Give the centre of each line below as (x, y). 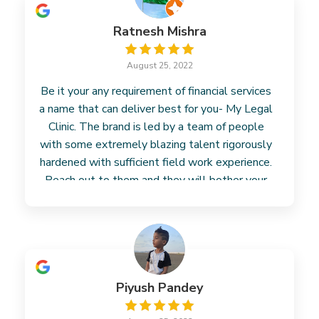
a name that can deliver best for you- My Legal (156, 109)
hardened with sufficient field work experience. (156, 162)
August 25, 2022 (159, 66)
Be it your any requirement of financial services (156, 91)
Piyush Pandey (159, 288)
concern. (156, 198)
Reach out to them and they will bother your (156, 180)
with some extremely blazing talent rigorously (156, 145)
